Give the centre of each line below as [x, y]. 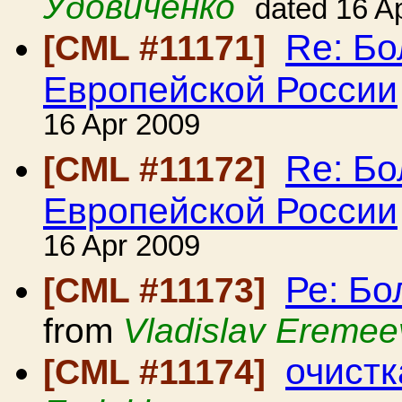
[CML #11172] [159, 169]
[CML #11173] [159, 290]
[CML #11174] [159, 372]
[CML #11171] [159, 48]
